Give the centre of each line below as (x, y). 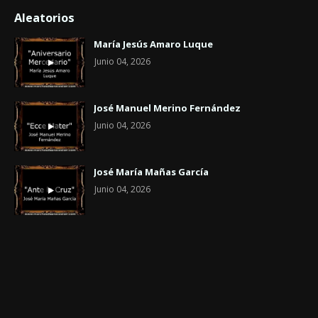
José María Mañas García (151, 171)
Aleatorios (44, 17)
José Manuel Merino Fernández (167, 108)
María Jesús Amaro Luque (153, 44)
